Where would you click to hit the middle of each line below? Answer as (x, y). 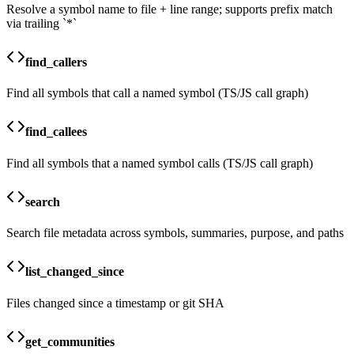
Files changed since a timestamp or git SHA (115, 303)
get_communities (70, 341)
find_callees (56, 132)
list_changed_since (75, 272)
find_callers (56, 62)
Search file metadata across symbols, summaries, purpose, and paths (175, 233)
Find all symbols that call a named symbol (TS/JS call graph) (157, 93)
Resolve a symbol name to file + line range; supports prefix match (169, 9)
